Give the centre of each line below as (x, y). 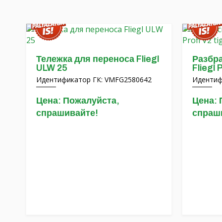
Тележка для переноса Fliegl (98, 59)
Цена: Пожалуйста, (78, 101)
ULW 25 (52, 68)
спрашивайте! (67, 113)
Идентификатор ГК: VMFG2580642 (94, 80)
